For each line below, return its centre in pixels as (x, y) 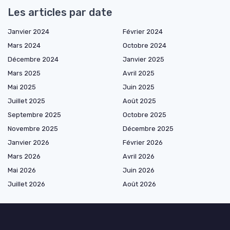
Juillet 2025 (26, 101)
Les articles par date (60, 12)
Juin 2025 (139, 87)
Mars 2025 (24, 73)
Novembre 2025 (33, 129)
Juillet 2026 (26, 184)
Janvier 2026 (28, 142)
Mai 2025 (22, 87)
